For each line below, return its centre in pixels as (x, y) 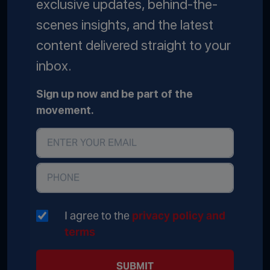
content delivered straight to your (133, 45)
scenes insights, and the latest (125, 24)
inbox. (54, 65)
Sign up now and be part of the (115, 93)
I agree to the (98, 215)
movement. (65, 110)
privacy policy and (179, 215)
